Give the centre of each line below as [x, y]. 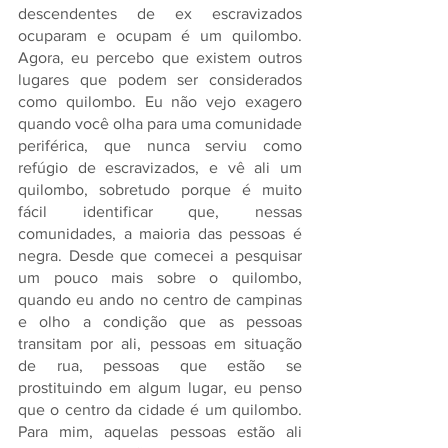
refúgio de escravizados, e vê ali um [160, 167]
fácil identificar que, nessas [160, 211]
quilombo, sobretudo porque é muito [160, 189]
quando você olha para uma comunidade [160, 123]
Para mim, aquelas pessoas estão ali [160, 431]
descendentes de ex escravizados [160, 13]
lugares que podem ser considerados [160, 79]
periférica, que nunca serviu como [160, 145]
